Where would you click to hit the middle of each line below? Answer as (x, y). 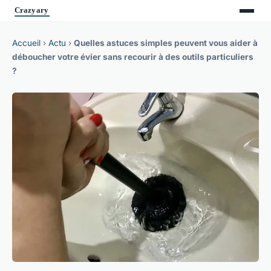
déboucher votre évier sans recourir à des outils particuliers (133, 57)
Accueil (26, 43)
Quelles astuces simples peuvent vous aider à (166, 43)
